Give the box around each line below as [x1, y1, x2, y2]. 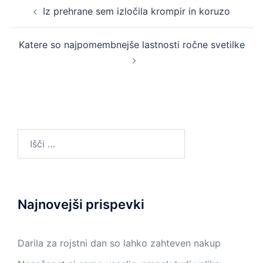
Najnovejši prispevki [18, 196, 144, 212]
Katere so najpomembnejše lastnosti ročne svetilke [18, 38, 245, 50]
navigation [8, 9, 80, 26]
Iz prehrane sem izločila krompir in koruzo [42, 5, 230, 17]
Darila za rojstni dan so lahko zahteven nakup [18, 237, 221, 249]
